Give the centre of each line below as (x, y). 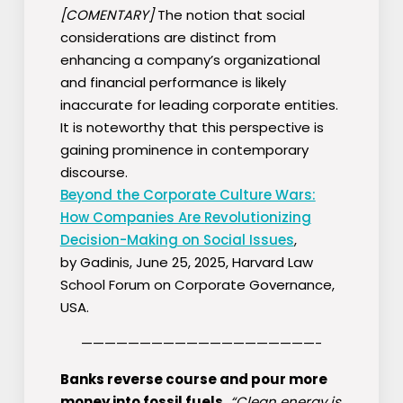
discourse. (94, 173)
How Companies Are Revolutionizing (185, 218)
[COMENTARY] (108, 15)
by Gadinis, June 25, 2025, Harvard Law (186, 263)
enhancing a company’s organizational (190, 60)
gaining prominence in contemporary (184, 150)
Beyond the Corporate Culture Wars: (188, 195)
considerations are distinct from (168, 38)
